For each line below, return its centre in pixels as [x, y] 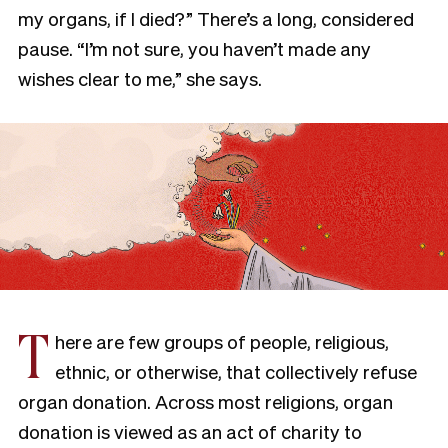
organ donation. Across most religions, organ [205, 401]
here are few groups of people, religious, [222, 341]
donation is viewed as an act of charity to [190, 431]
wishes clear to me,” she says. [142, 78]
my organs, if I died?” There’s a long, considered [216, 18]
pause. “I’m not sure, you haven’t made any [194, 48]
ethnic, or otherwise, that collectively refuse [236, 371]
